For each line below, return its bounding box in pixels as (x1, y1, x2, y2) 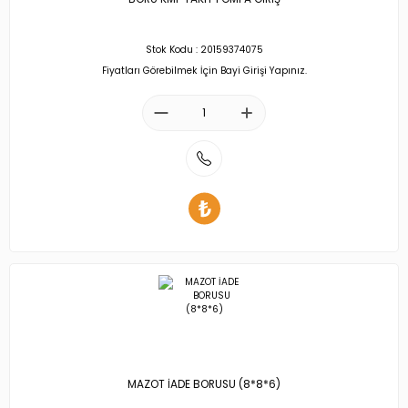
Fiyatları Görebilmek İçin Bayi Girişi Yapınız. (101, 63, 307, 77)
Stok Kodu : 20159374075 (145, 43, 263, 57)
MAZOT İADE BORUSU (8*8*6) (127, 377, 280, 393)
